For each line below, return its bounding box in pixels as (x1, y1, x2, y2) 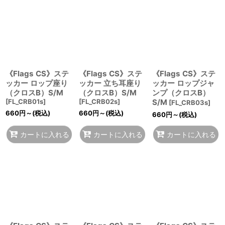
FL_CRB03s (171, 98, 208, 106)
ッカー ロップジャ (152, 78, 214, 88)
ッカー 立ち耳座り (78, 78, 141, 88)
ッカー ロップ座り (6, 78, 68, 88)
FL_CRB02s (81, 97, 118, 105)
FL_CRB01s (8, 97, 43, 105)
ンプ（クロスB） (152, 88, 210, 97)
